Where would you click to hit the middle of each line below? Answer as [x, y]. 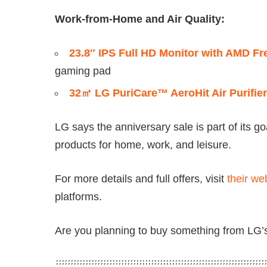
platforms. [78, 196]
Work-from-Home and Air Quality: [140, 19]
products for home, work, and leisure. [143, 145]
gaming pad [83, 71]
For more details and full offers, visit [141, 178]
